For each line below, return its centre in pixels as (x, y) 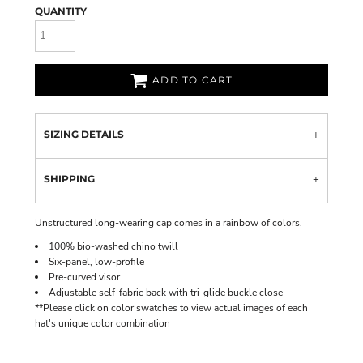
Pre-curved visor (84, 277)
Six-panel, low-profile (96, 261)
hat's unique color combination (102, 323)
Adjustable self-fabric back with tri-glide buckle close (166, 292)
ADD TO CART (193, 80)
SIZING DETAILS (84, 134)
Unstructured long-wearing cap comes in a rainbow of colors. (169, 222)
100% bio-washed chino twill (113, 246)
